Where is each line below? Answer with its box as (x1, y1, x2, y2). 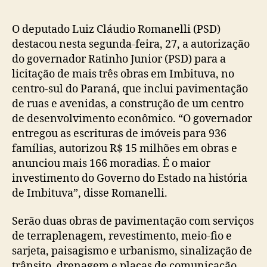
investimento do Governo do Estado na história (12, 171, 247, 185)
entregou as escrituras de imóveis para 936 (12, 126, 226, 141)
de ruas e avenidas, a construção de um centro (12, 97, 244, 111)
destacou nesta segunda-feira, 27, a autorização (12, 37, 250, 51)
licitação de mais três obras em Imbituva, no (12, 67, 234, 81)
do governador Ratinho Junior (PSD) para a (12, 52, 226, 66)
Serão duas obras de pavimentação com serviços (12, 215, 254, 228)
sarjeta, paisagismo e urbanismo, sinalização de (12, 244, 252, 258)
